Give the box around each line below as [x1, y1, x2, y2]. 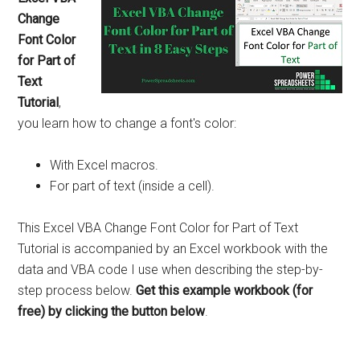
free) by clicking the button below [18, 304, 206, 319]
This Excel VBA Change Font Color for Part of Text [18, 220, 299, 235]
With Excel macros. [50, 157, 159, 173]
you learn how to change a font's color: [18, 116, 237, 131]
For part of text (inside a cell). [50, 178, 215, 194]
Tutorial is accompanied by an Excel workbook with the [18, 241, 329, 256]
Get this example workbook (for [136, 283, 313, 298]
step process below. [18, 283, 137, 298]
